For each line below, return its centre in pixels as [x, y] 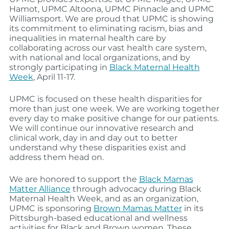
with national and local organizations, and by [99, 58]
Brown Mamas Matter [138, 209]
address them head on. [56, 157]
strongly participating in [59, 67]
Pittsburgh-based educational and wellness [98, 218]
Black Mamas [166, 179]
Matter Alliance [40, 189]
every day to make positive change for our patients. [114, 119]
